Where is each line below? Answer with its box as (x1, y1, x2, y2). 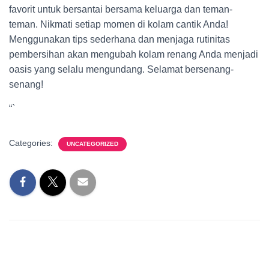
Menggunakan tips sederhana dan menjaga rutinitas (9, 34, 230, 44)
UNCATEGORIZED (67, 141, 118, 147)
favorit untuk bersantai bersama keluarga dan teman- (9, 4, 232, 14)
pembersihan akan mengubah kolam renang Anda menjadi (9, 49, 258, 59)
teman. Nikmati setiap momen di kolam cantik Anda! (9, 19, 228, 29)
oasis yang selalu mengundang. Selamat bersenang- (9, 64, 234, 74)
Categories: (9, 138, 55, 148)
